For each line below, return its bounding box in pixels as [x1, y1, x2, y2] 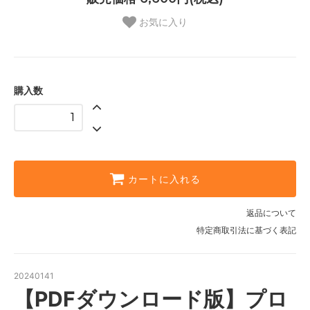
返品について [246, 208, 296, 219]
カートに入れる [128, 173, 201, 186]
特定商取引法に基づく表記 [197, 225, 296, 236]
